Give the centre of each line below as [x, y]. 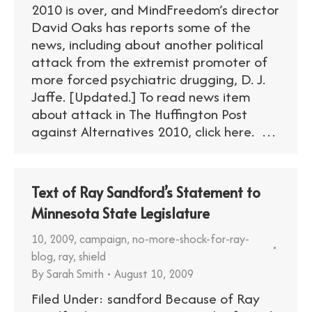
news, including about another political [147, 44]
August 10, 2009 [154, 274]
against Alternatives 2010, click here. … [154, 131]
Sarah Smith [75, 274]
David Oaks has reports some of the [141, 27]
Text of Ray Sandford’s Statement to [146, 192]
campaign [103, 239]
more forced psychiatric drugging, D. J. [148, 79]
